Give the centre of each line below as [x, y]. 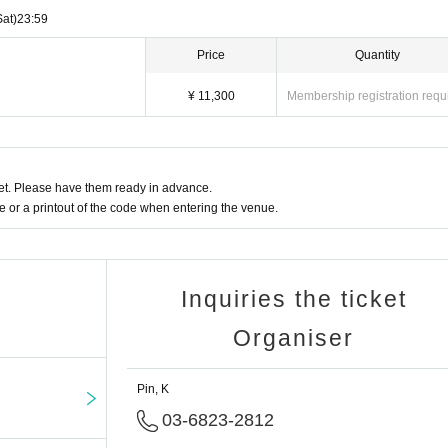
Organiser [293, 338]
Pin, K [153, 389]
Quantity [377, 55]
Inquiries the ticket [293, 299]
